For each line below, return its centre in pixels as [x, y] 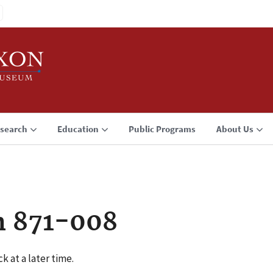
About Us [235, 129]
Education [78, 129]
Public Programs [162, 129]
